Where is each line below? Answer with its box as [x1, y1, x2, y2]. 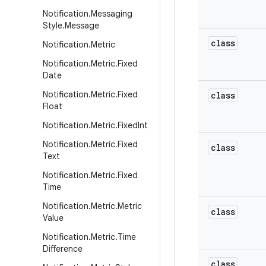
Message [65, 20, 99, 31]
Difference [43, 243, 83, 254]
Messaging [91, 8, 132, 19]
